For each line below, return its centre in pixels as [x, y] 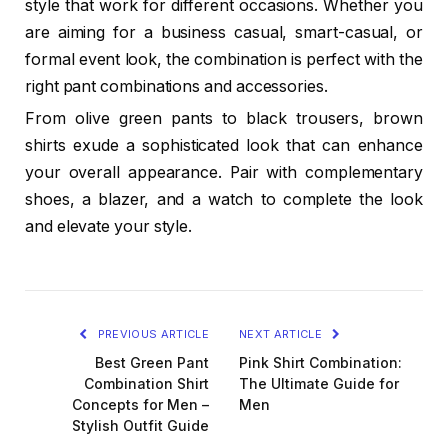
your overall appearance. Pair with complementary [224, 172]
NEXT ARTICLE [282, 333]
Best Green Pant [152, 362]
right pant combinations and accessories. [176, 86]
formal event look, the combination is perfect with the [224, 59]
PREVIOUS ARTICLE [151, 333]
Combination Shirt [146, 383]
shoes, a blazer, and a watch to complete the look [224, 199]
